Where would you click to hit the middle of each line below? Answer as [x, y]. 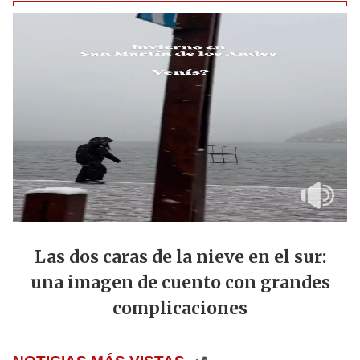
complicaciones [180, 309]
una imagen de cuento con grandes [180, 283]
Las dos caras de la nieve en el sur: [180, 258]
